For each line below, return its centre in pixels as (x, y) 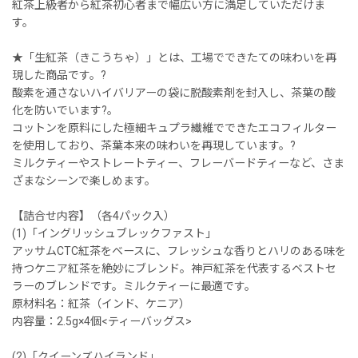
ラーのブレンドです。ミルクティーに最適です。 (134, 286)
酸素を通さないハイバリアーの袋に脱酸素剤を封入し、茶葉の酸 (174, 92)
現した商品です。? (59, 75)
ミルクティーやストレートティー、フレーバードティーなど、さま (178, 163)
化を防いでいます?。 (65, 110)
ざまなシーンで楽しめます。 (84, 180)
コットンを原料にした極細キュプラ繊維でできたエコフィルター (174, 127)
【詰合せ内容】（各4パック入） (93, 215)
